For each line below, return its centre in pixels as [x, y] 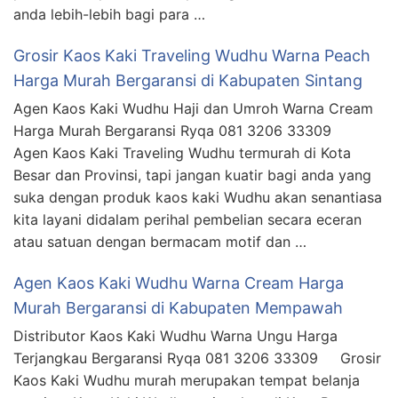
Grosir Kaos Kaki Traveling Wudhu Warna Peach [192, 55]
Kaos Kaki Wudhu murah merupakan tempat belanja [187, 380]
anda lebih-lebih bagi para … [109, 14]
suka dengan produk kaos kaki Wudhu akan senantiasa [198, 197]
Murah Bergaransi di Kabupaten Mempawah [178, 307]
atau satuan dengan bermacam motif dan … [160, 241]
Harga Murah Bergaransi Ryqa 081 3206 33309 [181, 130]
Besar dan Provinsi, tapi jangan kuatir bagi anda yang [192, 175]
